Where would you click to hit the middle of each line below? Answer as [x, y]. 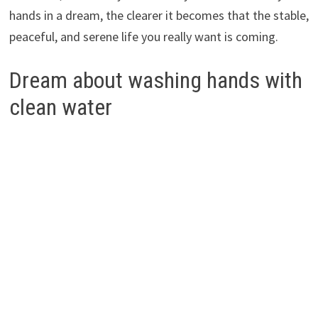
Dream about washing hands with [155, 81]
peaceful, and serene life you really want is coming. [143, 37]
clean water [60, 108]
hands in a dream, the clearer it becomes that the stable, [159, 16]
